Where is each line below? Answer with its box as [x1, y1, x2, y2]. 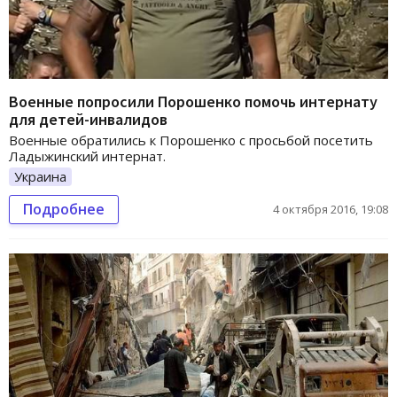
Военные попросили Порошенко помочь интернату [9, 90, 378, 112]
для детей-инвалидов [9, 108, 167, 129]
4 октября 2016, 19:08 [273, 201, 388, 218]
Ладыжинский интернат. [9, 146, 166, 165]
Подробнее [23, 199, 105, 220]
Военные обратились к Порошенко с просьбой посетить [9, 130, 373, 149]
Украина [14, 167, 66, 185]
